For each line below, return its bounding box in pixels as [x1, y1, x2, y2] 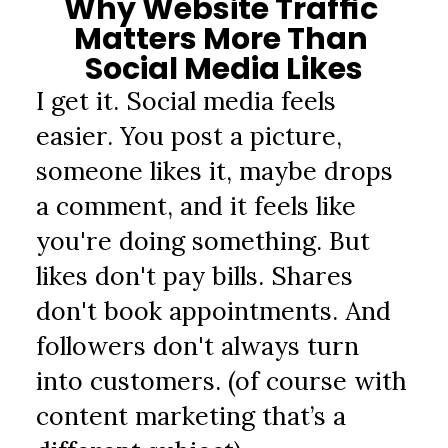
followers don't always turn [36, 330, 360, 362]
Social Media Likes [85, 48, 363, 90]
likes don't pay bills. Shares [36, 260, 354, 292]
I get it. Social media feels [36, 85, 337, 117]
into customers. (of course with [36, 365, 408, 397]
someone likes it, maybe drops [36, 155, 394, 187]
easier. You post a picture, [36, 120, 343, 152]
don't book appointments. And [36, 295, 392, 327]
